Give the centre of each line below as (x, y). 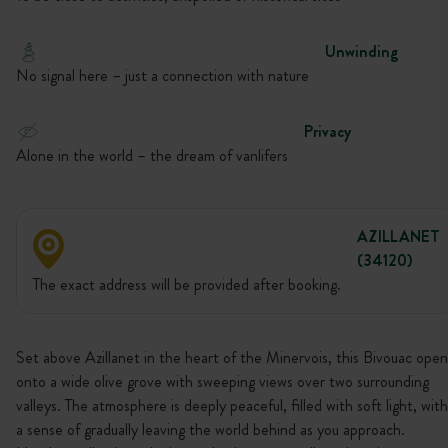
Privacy (327, 131)
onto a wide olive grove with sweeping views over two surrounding (222, 381)
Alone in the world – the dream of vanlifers (152, 155)
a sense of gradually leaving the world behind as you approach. (210, 429)
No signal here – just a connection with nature (162, 75)
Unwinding (362, 51)
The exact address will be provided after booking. (187, 284)
